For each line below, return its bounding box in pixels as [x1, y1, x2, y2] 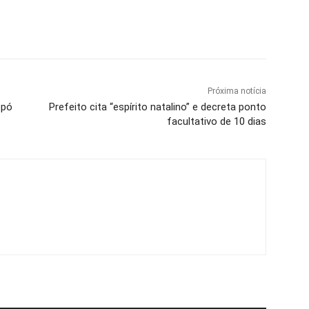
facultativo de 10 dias [166, 114, 266, 128]
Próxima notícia [207, 86, 266, 96]
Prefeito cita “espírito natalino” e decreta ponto [48, 100, 266, 113]
